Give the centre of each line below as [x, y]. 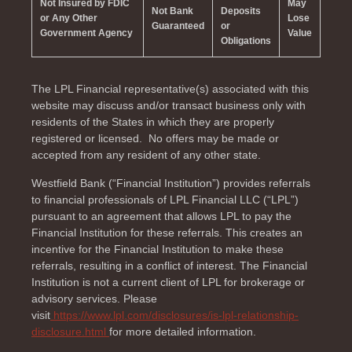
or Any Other [69, 18]
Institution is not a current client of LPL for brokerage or [168, 282]
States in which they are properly [193, 121]
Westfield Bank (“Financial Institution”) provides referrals [171, 183]
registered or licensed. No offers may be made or [155, 138]
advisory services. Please [94, 298]
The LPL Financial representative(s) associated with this [170, 88]
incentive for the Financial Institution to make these [158, 249]
